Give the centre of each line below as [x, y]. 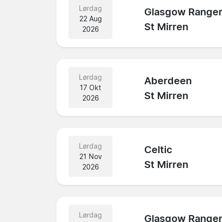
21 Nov [90, 156]
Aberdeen [168, 81]
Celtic [159, 150]
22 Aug [90, 18]
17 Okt [91, 87]
